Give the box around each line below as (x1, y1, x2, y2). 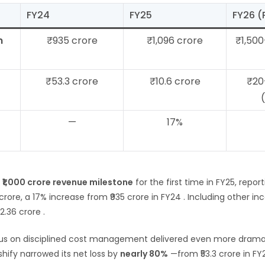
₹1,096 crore (147, 34, 203, 47)
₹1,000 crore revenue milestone (2, 176, 133, 188)
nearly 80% (120, 248, 168, 260)
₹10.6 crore (149, 75, 201, 88)
